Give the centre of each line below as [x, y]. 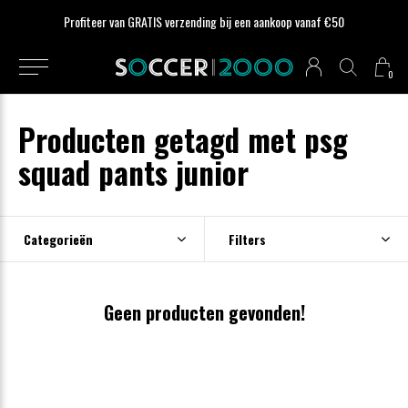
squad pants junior [133, 172]
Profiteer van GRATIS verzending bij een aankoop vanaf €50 [204, 21]
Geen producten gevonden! [204, 312]
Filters [247, 239]
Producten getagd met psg [183, 139]
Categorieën [58, 239]
